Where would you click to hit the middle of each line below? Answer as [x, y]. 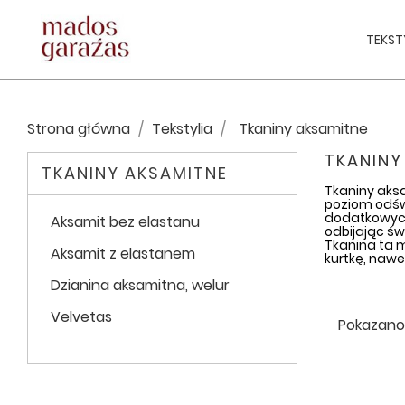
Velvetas [81, 317]
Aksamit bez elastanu [125, 222]
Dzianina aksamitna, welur [140, 286]
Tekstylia [182, 129]
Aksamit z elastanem [123, 254]
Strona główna [79, 129]
